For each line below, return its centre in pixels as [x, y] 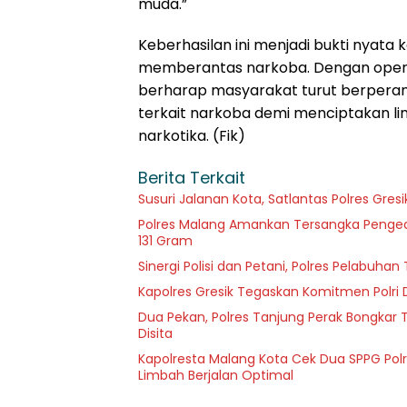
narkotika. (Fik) [192, 136]
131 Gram [165, 241]
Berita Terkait [192, 178]
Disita [155, 334]
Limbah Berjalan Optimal [216, 376]
